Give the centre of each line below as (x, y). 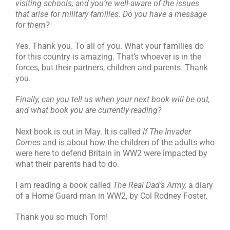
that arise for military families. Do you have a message (111, 14)
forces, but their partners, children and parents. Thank (112, 68)
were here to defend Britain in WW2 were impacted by (111, 154)
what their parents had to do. (67, 164)
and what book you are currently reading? (88, 110)
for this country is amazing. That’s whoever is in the (108, 57)
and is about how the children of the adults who (128, 143)
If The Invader (167, 132)
